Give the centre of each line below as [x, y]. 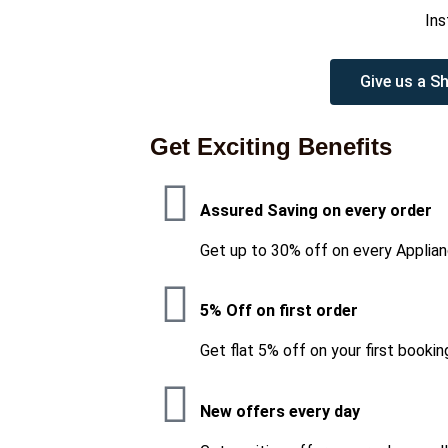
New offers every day [280, 411]
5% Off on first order [279, 311]
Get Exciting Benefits [271, 147]
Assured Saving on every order [316, 210]
